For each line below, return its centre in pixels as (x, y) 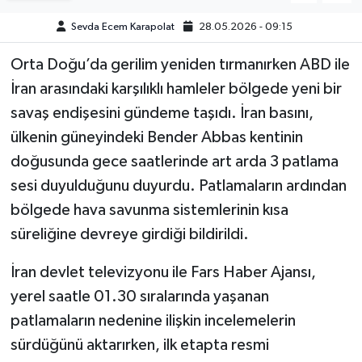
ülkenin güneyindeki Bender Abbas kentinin (156, 138)
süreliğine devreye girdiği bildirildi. (129, 235)
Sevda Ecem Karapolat (122, 27)
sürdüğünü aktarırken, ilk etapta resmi (139, 345)
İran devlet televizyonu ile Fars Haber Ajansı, (163, 273)
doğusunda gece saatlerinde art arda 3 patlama (174, 162)
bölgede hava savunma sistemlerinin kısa (149, 210)
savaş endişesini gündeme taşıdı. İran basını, (162, 114)
